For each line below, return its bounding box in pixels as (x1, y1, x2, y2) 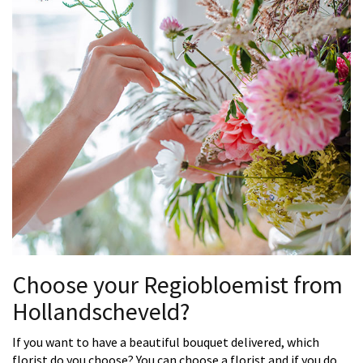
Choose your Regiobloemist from (12, 269, 343, 301)
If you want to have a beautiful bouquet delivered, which (12, 334, 319, 351)
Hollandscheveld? (12, 296, 190, 327)
